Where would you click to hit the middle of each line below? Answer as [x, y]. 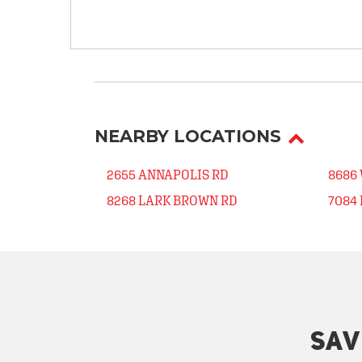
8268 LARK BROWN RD [172, 200]
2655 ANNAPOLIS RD [168, 175]
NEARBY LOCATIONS [188, 136]
